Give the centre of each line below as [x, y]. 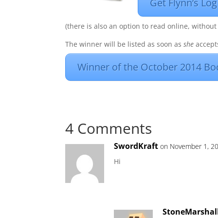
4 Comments [109, 128]
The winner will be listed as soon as [125, 44]
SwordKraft [136, 146]
